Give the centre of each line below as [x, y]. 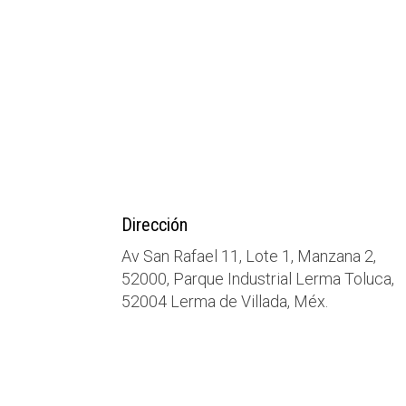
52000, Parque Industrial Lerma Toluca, [258, 278]
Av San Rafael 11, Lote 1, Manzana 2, [249, 256]
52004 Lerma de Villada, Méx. [225, 301]
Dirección [155, 224]
